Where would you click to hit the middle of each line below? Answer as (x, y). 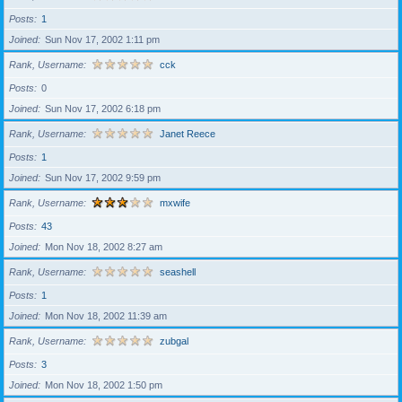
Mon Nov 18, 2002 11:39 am (106, 316)
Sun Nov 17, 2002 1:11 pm (102, 39)
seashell (178, 271)
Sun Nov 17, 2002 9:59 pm (103, 178)
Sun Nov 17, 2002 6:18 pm (103, 109)
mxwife (175, 202)
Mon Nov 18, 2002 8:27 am (104, 247)
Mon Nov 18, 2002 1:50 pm (104, 385)
